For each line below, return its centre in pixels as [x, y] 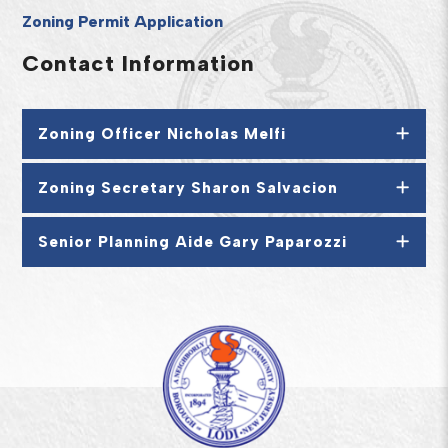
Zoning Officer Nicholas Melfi [162, 134]
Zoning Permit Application [123, 21]
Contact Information [139, 63]
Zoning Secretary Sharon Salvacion [188, 188]
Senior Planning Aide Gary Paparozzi [193, 242]
